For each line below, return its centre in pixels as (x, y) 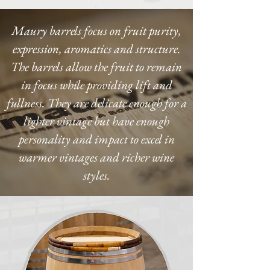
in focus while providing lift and (96, 85)
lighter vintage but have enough (96, 121)
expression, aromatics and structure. (96, 49)
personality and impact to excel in (96, 139)
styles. (96, 175)
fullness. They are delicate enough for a (96, 103)
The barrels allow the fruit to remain (96, 67)
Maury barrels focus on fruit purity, (96, 30)
